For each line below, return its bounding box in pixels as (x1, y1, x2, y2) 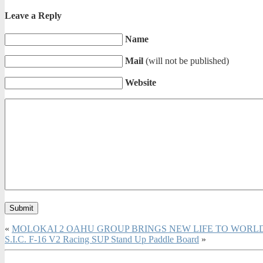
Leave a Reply (5, 10, 62, 21)
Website (125, 77, 156, 88)
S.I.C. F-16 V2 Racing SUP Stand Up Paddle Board (5, 234, 199, 245)
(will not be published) (146, 56, 229, 66)
